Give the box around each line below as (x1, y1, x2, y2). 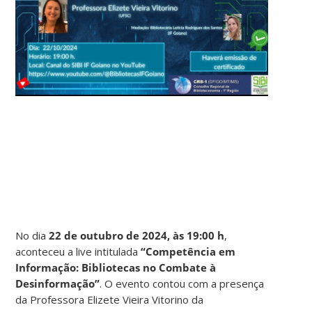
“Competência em (141, 244, 236, 258)
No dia (15, 228, 49, 242)
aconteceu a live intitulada (15, 244, 141, 258)
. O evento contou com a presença (100, 276, 265, 290)
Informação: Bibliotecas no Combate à (15, 260, 217, 274)
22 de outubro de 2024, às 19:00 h (49, 228, 225, 242)
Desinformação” (15, 276, 100, 290)
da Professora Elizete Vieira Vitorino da (15, 292, 204, 306)
